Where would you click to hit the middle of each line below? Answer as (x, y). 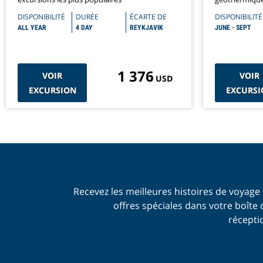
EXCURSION (52, 90)
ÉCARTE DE (148, 16)
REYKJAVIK (146, 27)
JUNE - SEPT (233, 27)
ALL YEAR (32, 27)
